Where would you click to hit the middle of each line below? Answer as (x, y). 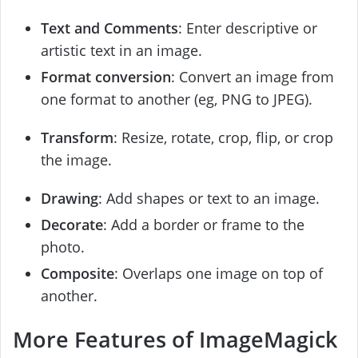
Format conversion (106, 77)
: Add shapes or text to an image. (209, 199)
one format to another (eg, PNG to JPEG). (177, 99)
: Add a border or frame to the (204, 225)
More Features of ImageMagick (175, 339)
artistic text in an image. (121, 51)
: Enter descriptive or (248, 28)
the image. (76, 160)
